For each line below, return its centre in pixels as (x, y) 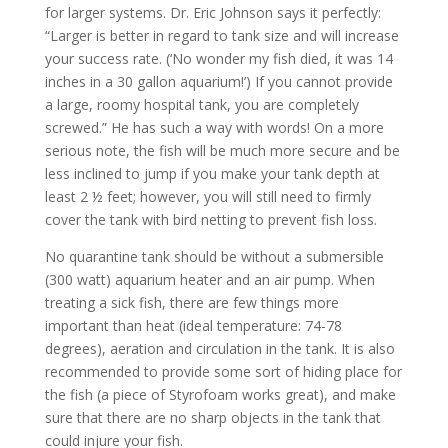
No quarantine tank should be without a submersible (214, 256)
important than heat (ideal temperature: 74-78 (193, 325)
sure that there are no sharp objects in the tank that (212, 417)
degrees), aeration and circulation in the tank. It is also (219, 348)
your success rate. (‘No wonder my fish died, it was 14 (218, 58)
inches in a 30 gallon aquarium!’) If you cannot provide (218, 81)
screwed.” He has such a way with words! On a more (214, 127)
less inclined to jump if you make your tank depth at (212, 173)
